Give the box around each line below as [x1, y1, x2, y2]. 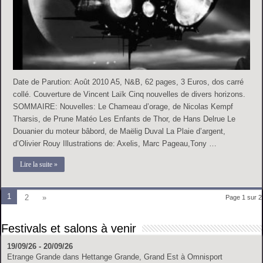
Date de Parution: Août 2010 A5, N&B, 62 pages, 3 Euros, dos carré [13, 77, 244, 87]
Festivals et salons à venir [1, 222, 137, 235]
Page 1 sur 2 [225, 194, 262, 201]
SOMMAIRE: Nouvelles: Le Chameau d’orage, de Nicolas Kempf [13, 102, 234, 112]
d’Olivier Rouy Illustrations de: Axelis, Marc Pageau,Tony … [13, 139, 217, 149]
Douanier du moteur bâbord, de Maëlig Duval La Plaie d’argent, [13, 127, 226, 136]
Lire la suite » [20, 160, 58, 169]
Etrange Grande [7, 252, 61, 262]
